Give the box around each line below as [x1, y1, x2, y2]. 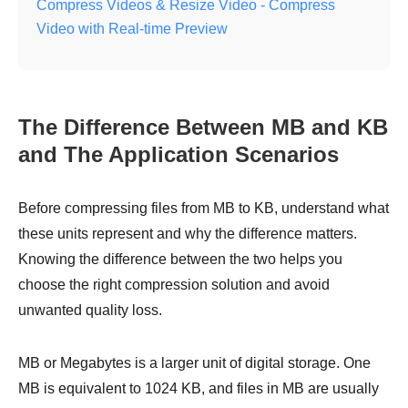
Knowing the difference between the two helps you [18, 251, 342, 268]
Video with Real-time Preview [36, 21, 228, 37]
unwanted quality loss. [18, 302, 162, 319]
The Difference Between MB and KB [18, 115, 388, 140]
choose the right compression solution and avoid [18, 277, 330, 293]
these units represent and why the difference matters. [18, 226, 357, 242]
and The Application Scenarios [18, 142, 339, 168]
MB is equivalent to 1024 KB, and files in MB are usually [18, 381, 379, 397]
